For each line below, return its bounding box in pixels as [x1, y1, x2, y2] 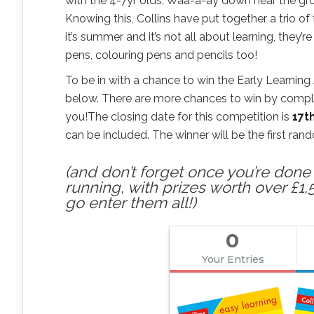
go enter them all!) [65, 193, 196, 212]
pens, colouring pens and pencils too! [65, 48, 257, 62]
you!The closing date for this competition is [65, 109, 292, 123]
